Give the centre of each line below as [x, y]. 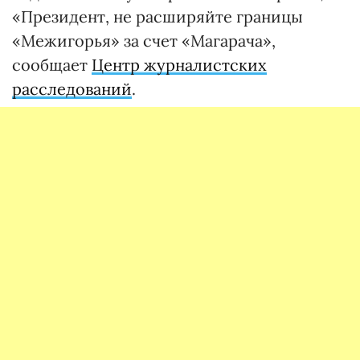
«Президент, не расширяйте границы [157, 16]
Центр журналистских [179, 65]
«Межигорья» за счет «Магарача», [144, 41]
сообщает [52, 65]
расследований [72, 89]
